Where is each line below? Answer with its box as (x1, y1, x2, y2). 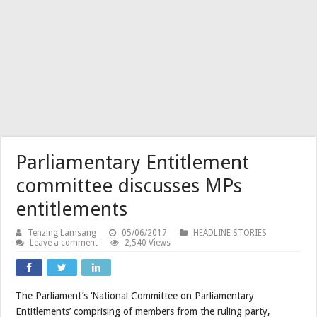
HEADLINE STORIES (193, 228, 267, 238)
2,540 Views (125, 238, 171, 248)
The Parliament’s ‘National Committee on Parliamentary (16, 290, 255, 301)
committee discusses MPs (16, 174, 243, 197)
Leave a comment (30, 238, 98, 248)
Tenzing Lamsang (28, 228, 97, 238)
